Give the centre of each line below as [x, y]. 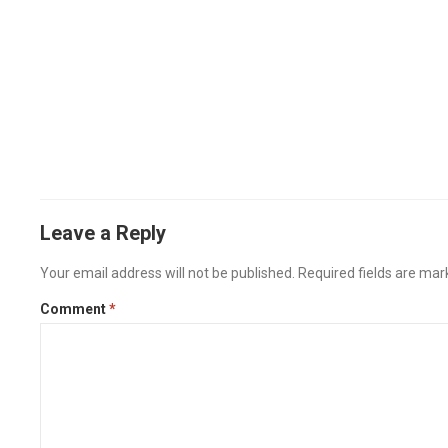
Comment [75, 309]
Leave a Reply [103, 233]
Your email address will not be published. [168, 273]
